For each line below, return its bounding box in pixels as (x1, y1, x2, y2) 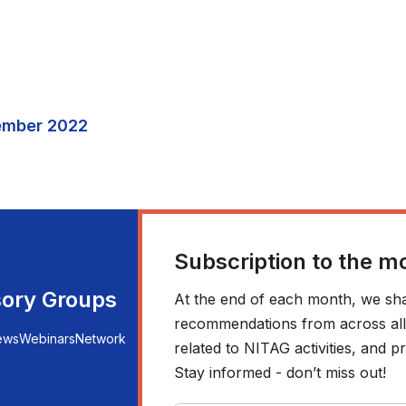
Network (75, 330, 126, 346)
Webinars (19, 330, 75, 346)
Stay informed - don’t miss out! (174, 363, 386, 382)
